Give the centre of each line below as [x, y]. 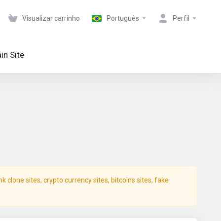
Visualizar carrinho [51, 18]
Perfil [181, 18]
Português [123, 18]
